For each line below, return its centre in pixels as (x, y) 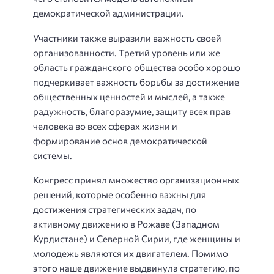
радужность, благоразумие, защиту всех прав (132, 111)
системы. (53, 155)
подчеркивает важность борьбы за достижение (136, 82)
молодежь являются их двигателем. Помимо (131, 254)
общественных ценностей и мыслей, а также (129, 96)
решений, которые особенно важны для (120, 195)
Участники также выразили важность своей (127, 38)
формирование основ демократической (120, 140)
